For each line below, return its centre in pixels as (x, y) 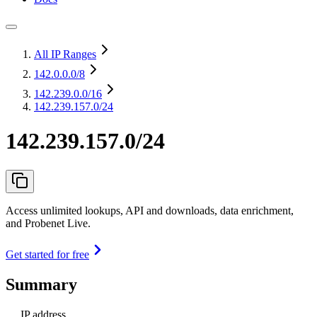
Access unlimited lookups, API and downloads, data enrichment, (150, 210)
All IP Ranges (65, 54)
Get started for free (47, 254)
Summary (41, 284)
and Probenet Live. (48, 223)
